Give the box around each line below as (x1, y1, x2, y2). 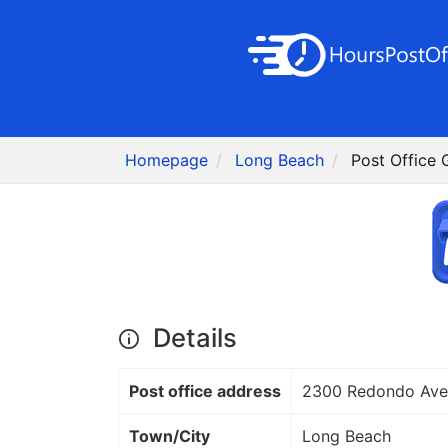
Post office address (129, 381, 281, 402)
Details (146, 322, 237, 354)
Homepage (125, 150, 209, 171)
